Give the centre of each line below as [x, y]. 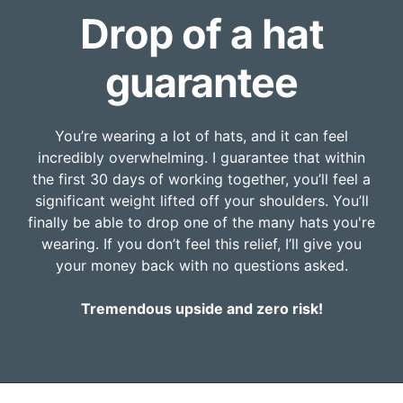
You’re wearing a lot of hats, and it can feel [201, 136]
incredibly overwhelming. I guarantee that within [201, 158]
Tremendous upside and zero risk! [201, 309]
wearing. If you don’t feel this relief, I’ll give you [201, 244]
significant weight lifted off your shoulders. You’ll [201, 201]
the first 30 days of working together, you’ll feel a [201, 179]
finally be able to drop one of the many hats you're [201, 223]
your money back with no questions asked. [201, 266]
